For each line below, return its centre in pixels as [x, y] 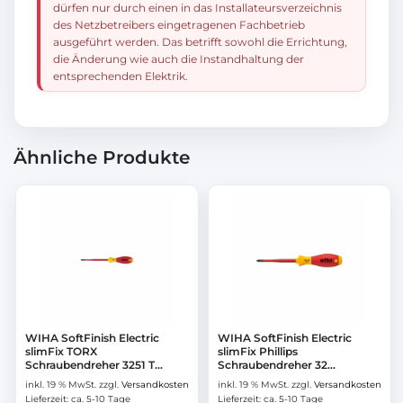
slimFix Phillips [258, 351]
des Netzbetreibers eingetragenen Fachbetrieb [179, 25]
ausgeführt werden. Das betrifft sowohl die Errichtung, [200, 42]
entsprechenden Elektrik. [121, 76]
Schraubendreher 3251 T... [94, 364]
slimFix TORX [61, 351]
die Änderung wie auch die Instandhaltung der [179, 59]
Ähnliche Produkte [102, 157]
